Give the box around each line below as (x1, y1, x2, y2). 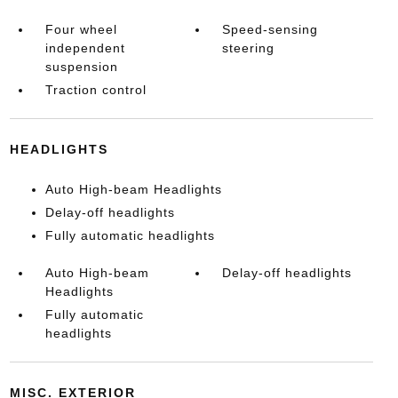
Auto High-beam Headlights (44, 182, 222, 196)
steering (222, 41, 275, 55)
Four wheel (44, 22, 117, 36)
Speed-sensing (222, 22, 319, 36)
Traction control (44, 83, 147, 97)
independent (44, 41, 125, 55)
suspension (44, 60, 118, 74)
